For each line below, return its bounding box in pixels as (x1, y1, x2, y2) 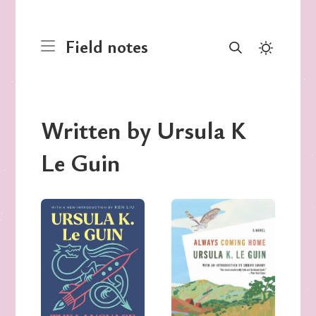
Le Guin (41, 146, 121, 179)
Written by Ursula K (41, 114, 247, 147)
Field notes (66, 34, 149, 58)
